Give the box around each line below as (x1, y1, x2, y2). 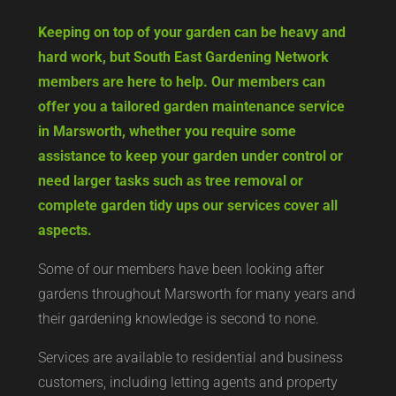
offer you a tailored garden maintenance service (37, 97, 345, 115)
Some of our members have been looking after (37, 260, 324, 278)
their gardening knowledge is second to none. (37, 309, 319, 327)
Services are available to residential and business (37, 348, 343, 366)
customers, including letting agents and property (37, 373, 338, 391)
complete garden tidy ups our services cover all (37, 196, 338, 214)
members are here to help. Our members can (37, 72, 325, 90)
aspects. (37, 221, 92, 239)
